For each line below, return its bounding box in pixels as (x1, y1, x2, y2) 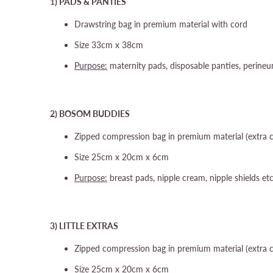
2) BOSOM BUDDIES (50, 108, 130, 119)
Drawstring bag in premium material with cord (74, 19, 247, 29)
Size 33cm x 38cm (74, 40, 143, 50)
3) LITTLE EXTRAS (50, 221, 118, 231)
